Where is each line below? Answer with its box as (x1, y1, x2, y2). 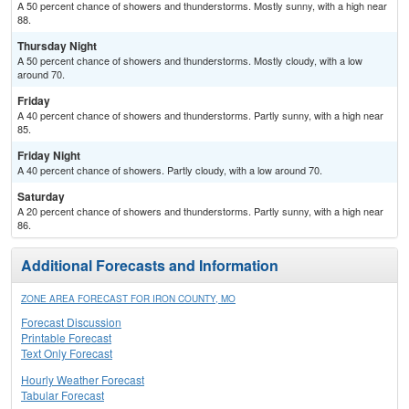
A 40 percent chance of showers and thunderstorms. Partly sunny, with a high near (17, 108, 383, 123)
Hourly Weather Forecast (21, 372, 144, 388)
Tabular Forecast (21, 387, 104, 404)
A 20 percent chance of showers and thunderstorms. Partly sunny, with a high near (17, 204, 383, 219)
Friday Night (17, 147, 80, 164)
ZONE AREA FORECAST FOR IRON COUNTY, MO (21, 292, 236, 306)
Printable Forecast (21, 330, 111, 346)
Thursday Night (17, 37, 97, 55)
